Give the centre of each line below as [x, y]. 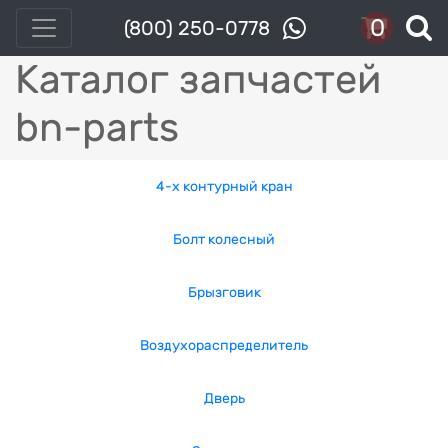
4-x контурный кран [224, 186]
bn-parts [97, 127]
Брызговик [224, 292]
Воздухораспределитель [224, 345]
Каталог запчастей [198, 79]
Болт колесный [224, 239]
